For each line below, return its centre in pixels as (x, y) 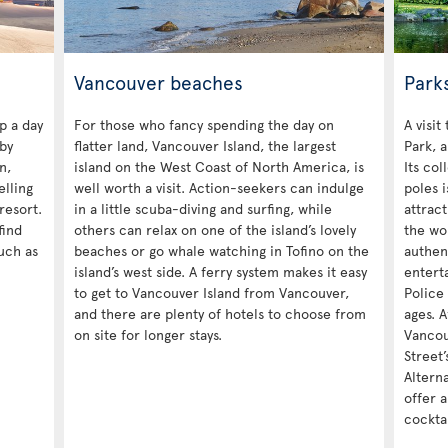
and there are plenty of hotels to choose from (220, 313)
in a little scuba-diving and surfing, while (203, 208)
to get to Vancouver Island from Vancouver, (211, 292)
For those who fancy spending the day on (204, 124)
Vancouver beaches (158, 81)
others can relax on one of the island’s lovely (215, 229)
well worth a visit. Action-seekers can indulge (219, 187)
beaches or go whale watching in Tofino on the (221, 250)
